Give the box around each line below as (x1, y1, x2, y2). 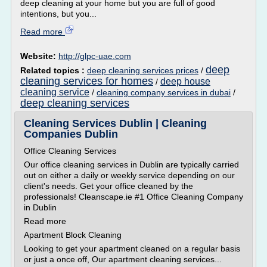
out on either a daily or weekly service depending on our (24, 170, 235, 180)
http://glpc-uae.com (58, 51, 131, 61)
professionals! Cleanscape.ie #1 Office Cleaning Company (24, 192, 243, 201)
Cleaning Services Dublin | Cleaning (24, 117, 207, 129)
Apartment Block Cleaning (24, 230, 122, 240)
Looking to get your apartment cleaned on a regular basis (24, 244, 240, 253)
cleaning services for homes (20, 75, 153, 87)
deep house (160, 76, 210, 86)
